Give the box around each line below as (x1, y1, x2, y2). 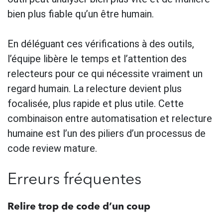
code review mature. (7, 142, 97, 154)
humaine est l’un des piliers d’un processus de (7, 127, 206, 139)
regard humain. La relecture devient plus (7, 82, 182, 95)
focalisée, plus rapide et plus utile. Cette (7, 97, 184, 110)
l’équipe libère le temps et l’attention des (7, 52, 187, 65)
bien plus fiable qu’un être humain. (7, 7, 154, 20)
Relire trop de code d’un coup (7, 202, 150, 212)
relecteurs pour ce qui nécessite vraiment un (7, 67, 203, 80)
